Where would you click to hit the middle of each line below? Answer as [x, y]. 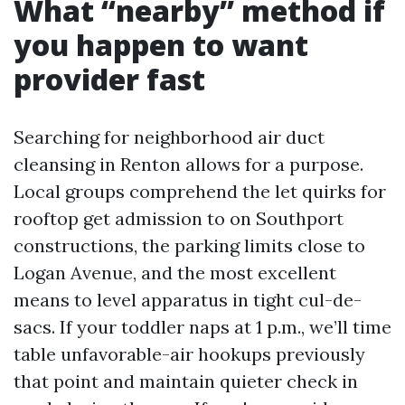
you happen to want [161, 45]
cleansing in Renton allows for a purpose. [188, 164]
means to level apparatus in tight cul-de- [188, 300]
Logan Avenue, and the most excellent [175, 273]
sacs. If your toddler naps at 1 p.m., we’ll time [202, 327]
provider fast [109, 79]
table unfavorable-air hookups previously [189, 354]
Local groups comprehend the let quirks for [200, 191]
